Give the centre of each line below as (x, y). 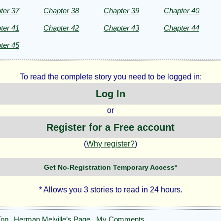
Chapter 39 (122, 10)
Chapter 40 (181, 10)
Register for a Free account (110, 127)
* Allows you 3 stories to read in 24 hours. (110, 190)
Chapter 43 (122, 28)
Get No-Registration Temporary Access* (110, 167)
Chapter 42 (61, 28)
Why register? (110, 144)
